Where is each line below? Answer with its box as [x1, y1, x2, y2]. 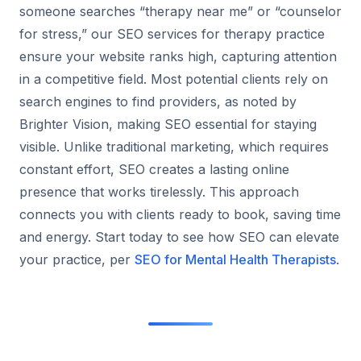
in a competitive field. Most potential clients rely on [19, 70, 328, 87]
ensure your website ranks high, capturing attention [19, 48, 337, 64]
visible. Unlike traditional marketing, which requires [19, 138, 329, 155]
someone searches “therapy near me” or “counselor [19, 2, 342, 19]
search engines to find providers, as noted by [19, 93, 297, 110]
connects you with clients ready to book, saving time [19, 205, 341, 222]
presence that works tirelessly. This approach [19, 183, 299, 200]
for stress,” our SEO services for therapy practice [19, 25, 325, 42]
